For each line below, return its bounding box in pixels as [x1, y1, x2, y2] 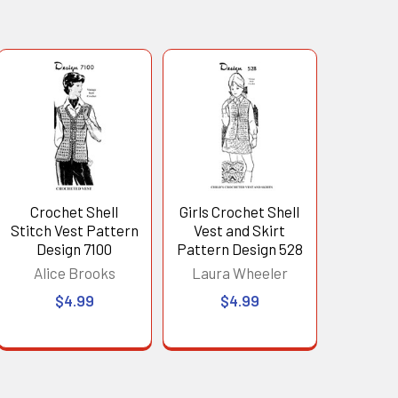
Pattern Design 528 [176, 239, 303, 258]
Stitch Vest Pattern [10, 220, 139, 239]
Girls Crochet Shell [179, 202, 300, 220]
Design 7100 [36, 239, 113, 258]
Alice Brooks [33, 263, 115, 282]
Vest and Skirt [194, 220, 286, 239]
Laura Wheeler [191, 263, 288, 282]
